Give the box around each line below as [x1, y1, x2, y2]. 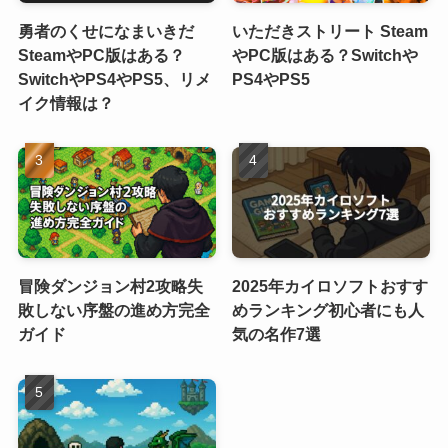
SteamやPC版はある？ [17, 45, 185, 64]
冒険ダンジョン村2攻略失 [17, 277, 203, 296]
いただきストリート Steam [232, 21, 429, 40]
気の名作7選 [232, 325, 322, 344]
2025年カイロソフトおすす [232, 277, 429, 296]
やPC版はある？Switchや [232, 45, 419, 64]
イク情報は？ [17, 93, 114, 112]
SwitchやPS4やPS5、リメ [17, 69, 211, 88]
